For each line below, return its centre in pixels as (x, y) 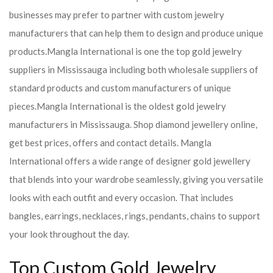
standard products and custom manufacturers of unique (120, 88)
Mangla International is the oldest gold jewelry (131, 106)
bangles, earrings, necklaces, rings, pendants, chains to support (135, 216)
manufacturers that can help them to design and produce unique (136, 33)
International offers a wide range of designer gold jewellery (130, 161)
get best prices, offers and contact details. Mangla (110, 143)
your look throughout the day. (70, 234)
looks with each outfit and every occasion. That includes (121, 197)
